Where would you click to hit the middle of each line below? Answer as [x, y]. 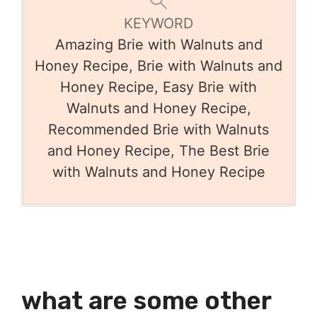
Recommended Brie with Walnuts [158, 130]
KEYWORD [158, 24]
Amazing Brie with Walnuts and [158, 45]
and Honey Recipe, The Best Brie [158, 151]
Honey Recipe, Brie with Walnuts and [158, 66]
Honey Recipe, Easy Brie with [158, 87]
